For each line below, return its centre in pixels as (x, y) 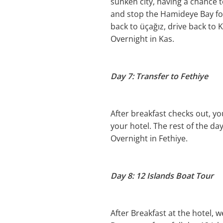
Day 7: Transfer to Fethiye (159, 76)
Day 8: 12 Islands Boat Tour (162, 176)
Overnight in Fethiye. (149, 138)
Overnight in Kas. (142, 39)
